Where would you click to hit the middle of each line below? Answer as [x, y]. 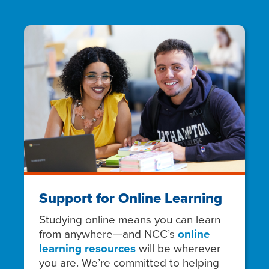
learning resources [87, 248]
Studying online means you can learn [130, 219]
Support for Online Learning [131, 198]
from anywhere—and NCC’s [108, 234]
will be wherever [178, 248]
